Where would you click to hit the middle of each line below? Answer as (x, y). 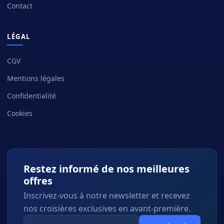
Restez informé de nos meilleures (106, 169)
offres (38, 181)
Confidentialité (31, 96)
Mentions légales (36, 78)
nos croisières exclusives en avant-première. (107, 209)
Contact (20, 6)
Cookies (20, 113)
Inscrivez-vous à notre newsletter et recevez (107, 196)
